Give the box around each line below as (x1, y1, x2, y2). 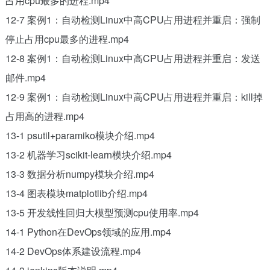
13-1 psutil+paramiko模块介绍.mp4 (5, 128, 155, 142)
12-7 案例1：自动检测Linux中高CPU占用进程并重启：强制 (5, 12, 260, 27)
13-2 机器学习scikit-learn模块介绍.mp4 (5, 147, 172, 162)
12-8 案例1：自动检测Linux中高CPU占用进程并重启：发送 (5, 51, 260, 65)
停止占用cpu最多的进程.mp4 (5, 31, 129, 46)
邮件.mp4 (5, 70, 46, 84)
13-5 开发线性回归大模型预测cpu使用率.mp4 (5, 205, 199, 219)
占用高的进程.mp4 (5, 108, 84, 123)
